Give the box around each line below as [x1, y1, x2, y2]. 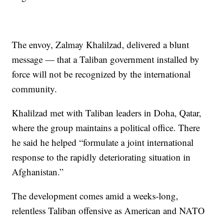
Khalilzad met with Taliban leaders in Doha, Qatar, [12, 107, 202, 119]
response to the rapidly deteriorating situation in [12, 151, 191, 164]
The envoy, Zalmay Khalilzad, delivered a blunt [12, 38, 190, 51]
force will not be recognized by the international [12, 68, 191, 81]
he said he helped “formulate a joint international [12, 136, 194, 149]
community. [12, 82, 57, 95]
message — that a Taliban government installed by [12, 53, 200, 66]
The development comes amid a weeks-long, [12, 190, 179, 202]
